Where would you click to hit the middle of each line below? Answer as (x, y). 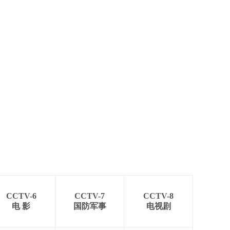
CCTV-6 (21, 196)
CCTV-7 (90, 196)
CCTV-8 (158, 196)
